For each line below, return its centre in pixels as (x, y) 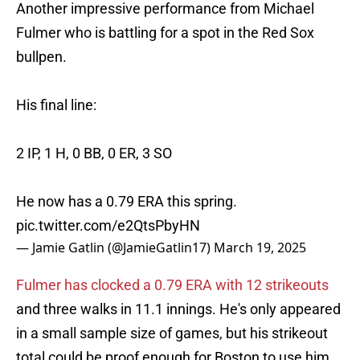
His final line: (56, 105)
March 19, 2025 (260, 248)
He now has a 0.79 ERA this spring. (127, 202)
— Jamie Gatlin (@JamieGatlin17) (115, 248)
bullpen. (41, 57)
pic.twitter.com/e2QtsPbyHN (108, 226)
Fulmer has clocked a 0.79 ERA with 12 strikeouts (172, 285)
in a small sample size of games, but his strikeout (172, 333)
